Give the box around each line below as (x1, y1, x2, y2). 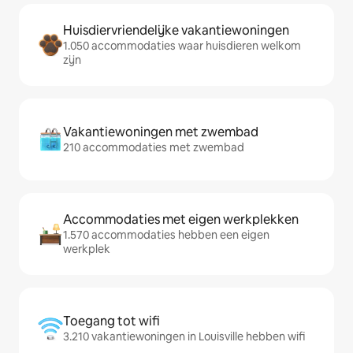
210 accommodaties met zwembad (63, 140, 244, 155)
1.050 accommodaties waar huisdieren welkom (63, 39, 301, 54)
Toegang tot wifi (63, 313, 160, 330)
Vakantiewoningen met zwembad (63, 124, 258, 141)
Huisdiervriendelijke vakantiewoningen (63, 22, 289, 39)
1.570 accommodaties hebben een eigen (63, 228, 269, 243)
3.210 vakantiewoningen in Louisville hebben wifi (63, 329, 305, 344)
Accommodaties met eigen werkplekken (63, 211, 299, 229)
